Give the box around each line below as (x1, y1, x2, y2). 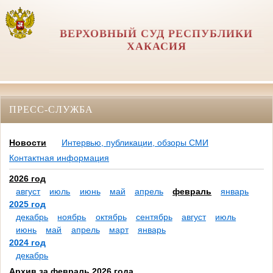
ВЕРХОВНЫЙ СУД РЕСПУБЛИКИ (60, 27, 253, 40)
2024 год (9, 238, 46, 248)
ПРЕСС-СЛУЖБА (9, 104, 93, 115)
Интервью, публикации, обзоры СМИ (62, 138, 208, 148)
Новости (9, 138, 46, 148)
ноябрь (57, 212, 87, 222)
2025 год (9, 199, 46, 210)
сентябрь (135, 212, 172, 222)
